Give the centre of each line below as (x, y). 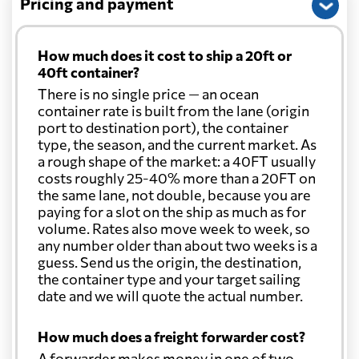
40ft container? (89, 73)
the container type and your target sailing (169, 279)
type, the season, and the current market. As (177, 145)
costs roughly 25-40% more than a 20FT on (177, 178)
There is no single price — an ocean (148, 94)
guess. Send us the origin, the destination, (169, 262)
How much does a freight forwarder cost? (171, 337)
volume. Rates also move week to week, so (174, 229)
